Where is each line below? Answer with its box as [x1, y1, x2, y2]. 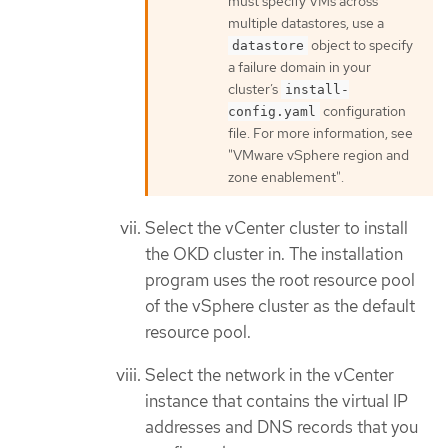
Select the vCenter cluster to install [145, 217, 408, 240]
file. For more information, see [228, 124, 413, 143]
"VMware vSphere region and [228, 146, 409, 165]
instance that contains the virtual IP [145, 389, 408, 412]
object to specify [308, 36, 413, 55]
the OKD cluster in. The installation [145, 243, 403, 266]
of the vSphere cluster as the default [145, 295, 415, 318]
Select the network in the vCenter [145, 363, 394, 386]
